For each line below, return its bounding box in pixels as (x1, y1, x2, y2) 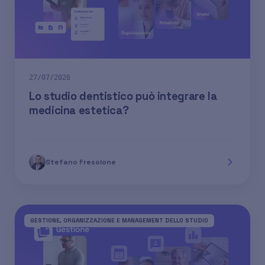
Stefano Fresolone (46, 157, 116, 167)
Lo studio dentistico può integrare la (29, 89, 217, 104)
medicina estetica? (29, 104, 129, 118)
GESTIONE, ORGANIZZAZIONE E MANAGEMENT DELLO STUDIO (30, 216, 208, 225)
